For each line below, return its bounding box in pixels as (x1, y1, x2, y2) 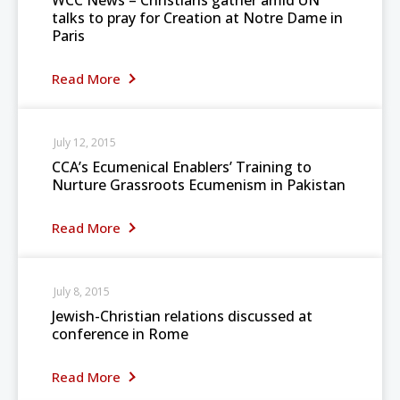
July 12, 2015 (54, 135, 116, 150)
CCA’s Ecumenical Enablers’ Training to (52, 157, 312, 177)
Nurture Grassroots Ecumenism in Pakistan (52, 175, 346, 195)
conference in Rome (52, 324, 188, 344)
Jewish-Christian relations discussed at (52, 306, 312, 326)
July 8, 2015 (54, 284, 110, 299)
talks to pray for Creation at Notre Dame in (52, 8, 343, 28)
